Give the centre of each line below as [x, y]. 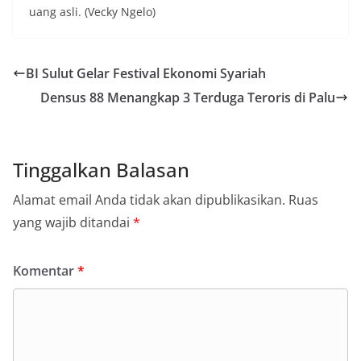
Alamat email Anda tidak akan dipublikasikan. [149, 199]
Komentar [45, 270]
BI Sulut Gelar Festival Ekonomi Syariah [146, 73]
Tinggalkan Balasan [101, 169]
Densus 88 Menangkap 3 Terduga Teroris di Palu [188, 97]
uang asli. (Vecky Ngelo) [92, 11]
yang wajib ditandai [73, 222]
